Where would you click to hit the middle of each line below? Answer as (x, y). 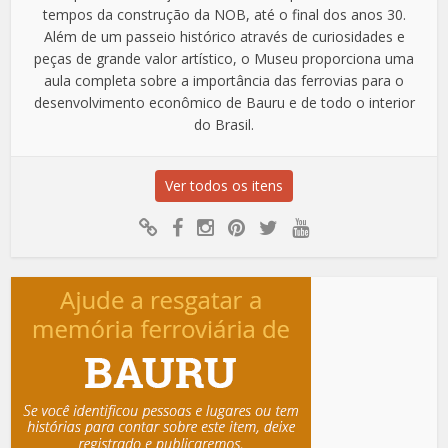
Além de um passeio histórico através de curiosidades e (224, 37)
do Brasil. (224, 125)
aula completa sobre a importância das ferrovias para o (224, 81)
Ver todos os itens (224, 186)
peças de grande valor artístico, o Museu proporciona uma (224, 59)
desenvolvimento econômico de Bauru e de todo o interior (224, 103)
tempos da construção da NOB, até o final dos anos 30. (224, 15)
